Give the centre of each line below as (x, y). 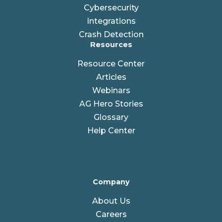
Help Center (111, 130)
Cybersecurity (111, 7)
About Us (111, 201)
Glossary (111, 117)
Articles (111, 77)
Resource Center (111, 63)
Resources (111, 44)
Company (111, 182)
